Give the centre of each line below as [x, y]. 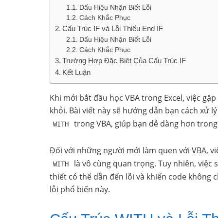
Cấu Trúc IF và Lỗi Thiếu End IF [113, 28]
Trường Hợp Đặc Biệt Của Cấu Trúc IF [124, 60]
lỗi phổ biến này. [80, 189]
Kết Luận [77, 72]
